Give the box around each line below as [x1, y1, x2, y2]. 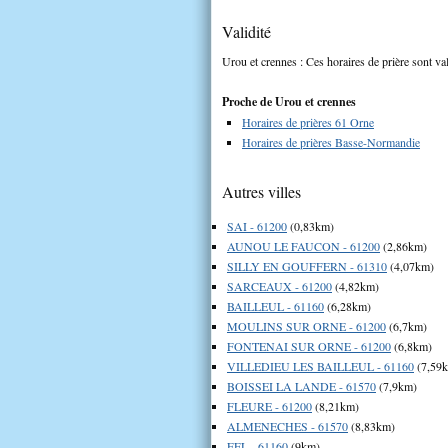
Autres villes [222, 180, 301, 202]
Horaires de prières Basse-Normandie [242, 133, 420, 150]
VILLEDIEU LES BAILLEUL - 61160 [227, 357, 414, 374]
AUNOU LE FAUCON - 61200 [227, 237, 380, 254]
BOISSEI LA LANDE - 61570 [227, 377, 376, 394]
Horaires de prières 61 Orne [242, 113, 374, 130]
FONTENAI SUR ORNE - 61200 [227, 337, 391, 354]
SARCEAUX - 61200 [227, 277, 332, 294]
